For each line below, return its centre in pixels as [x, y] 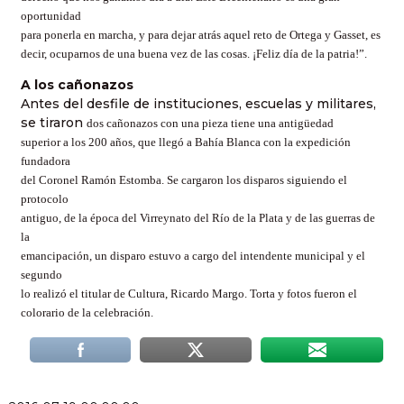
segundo [41, 275]
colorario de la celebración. [87, 313]
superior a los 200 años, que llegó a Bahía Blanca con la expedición [186, 142]
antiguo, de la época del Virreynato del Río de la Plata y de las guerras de [198, 218]
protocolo [45, 199]
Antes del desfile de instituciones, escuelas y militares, [198, 104]
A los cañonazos [77, 85]
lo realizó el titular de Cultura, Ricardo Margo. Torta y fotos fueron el [189, 294]
